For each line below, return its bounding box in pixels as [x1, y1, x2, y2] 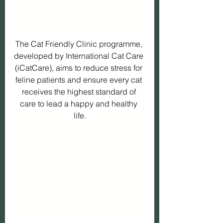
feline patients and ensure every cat [15, 75, 144, 85]
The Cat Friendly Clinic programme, [15, 39, 144, 49]
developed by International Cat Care [14, 51, 145, 61]
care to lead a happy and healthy [20, 99, 139, 109]
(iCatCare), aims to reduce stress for [15, 63, 144, 73]
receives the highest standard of [21, 87, 138, 97]
